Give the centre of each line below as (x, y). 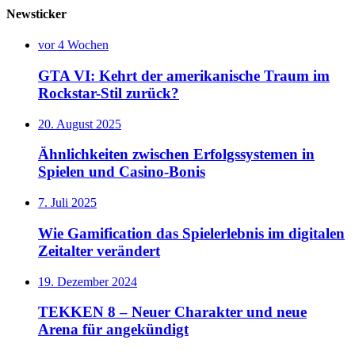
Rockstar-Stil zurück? (109, 94)
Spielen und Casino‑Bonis (122, 172)
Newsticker (36, 14)
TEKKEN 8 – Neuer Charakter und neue (172, 312)
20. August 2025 (80, 124)
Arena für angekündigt (113, 330)
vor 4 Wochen (73, 45)
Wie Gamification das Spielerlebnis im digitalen (191, 233)
